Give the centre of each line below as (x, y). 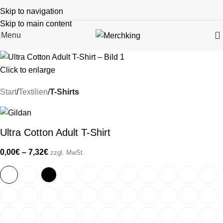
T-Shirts (64, 92)
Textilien (33, 92)
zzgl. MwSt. (67, 152)
